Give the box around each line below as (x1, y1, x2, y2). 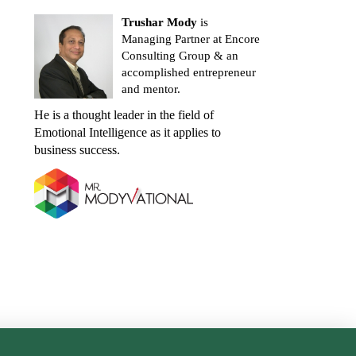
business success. (33, 143, 120, 157)
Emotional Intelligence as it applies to (33, 126, 221, 140)
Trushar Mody (121, 15, 197, 29)
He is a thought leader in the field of (33, 108, 214, 122)
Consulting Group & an (121, 48, 238, 62)
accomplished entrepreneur (121, 65, 256, 79)
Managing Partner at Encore (121, 32, 260, 45)
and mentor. (121, 82, 180, 95)
